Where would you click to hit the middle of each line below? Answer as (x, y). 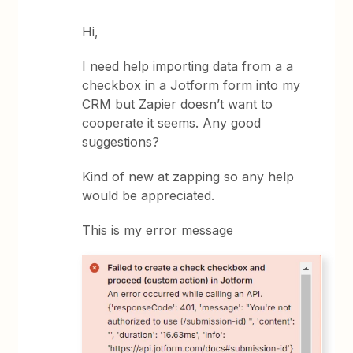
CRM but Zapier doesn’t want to (178, 104)
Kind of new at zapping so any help (188, 176)
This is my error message (158, 230)
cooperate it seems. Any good (172, 123)
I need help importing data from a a (188, 66)
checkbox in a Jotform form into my (191, 85)
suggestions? (121, 142)
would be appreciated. (149, 195)
